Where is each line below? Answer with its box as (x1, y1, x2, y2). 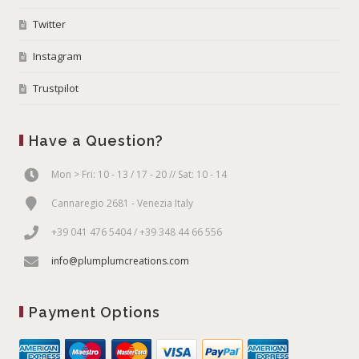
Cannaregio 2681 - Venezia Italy (51, 196, 194, 210)
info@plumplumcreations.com (51, 253, 190, 268)
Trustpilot (33, 80, 79, 95)
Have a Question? (29, 131, 164, 149)
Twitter (33, 16, 67, 31)
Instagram (33, 48, 83, 63)
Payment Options (29, 303, 161, 321)
